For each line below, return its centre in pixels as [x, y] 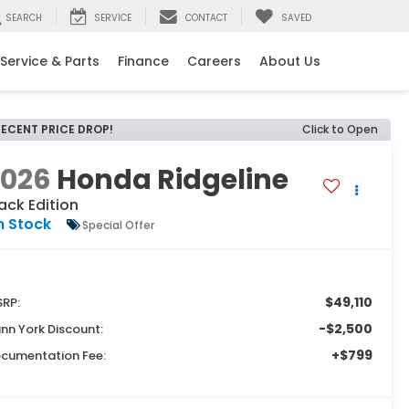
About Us [290, 62]
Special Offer [119, 225]
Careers [214, 62]
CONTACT [206, 18]
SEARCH [24, 18]
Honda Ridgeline [173, 180]
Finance [143, 62]
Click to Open [340, 129]
